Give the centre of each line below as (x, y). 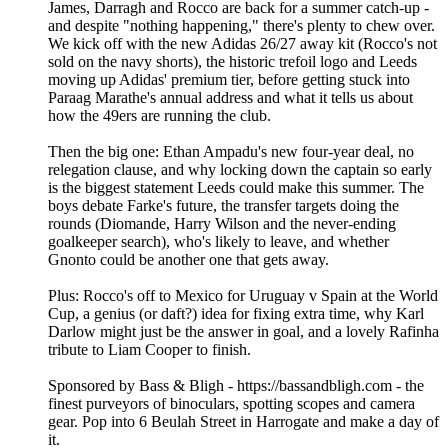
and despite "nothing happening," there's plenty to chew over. (241, 26)
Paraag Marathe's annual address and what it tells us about (230, 98)
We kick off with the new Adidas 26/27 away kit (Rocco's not (242, 44)
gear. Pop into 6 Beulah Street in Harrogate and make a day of (243, 422)
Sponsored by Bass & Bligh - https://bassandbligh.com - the (236, 386)
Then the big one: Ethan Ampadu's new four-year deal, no (231, 152)
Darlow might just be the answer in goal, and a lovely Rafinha (243, 332)
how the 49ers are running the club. (159, 116)
